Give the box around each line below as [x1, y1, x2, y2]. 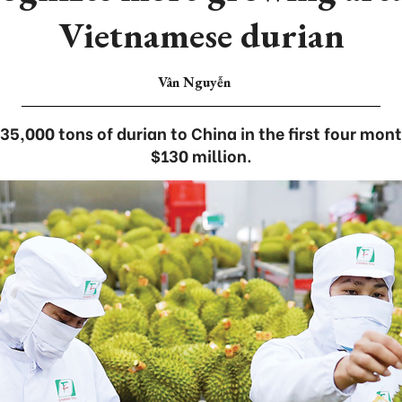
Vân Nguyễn [157, 73, 231, 92]
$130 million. [150, 143, 252, 167]
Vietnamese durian [57, 12, 345, 58]
